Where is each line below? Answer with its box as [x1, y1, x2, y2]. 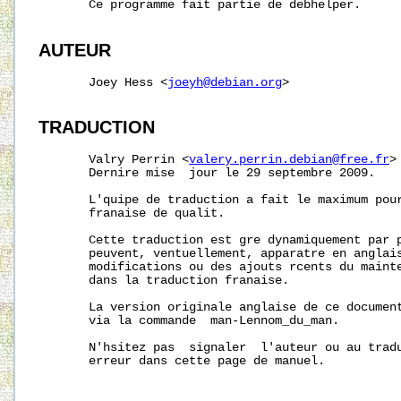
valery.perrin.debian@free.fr [189, 153, 390, 167]
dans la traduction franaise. [38, 274, 290, 288]
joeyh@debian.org [167, 75, 283, 90]
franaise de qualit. [38, 207, 226, 221]
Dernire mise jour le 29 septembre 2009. [38, 166, 376, 181]
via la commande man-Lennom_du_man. [38, 314, 340, 328]
